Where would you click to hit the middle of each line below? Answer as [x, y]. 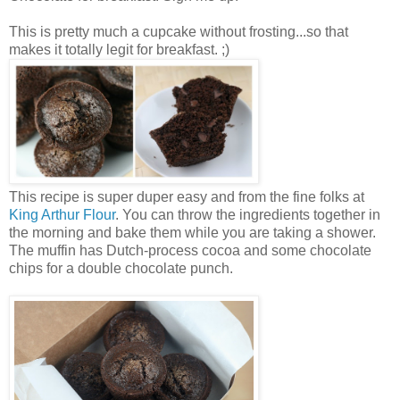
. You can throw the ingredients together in [248, 215]
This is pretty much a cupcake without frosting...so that [179, 32]
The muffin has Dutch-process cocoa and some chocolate [190, 251]
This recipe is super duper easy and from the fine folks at [187, 197]
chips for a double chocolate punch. [121, 269]
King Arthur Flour [62, 215]
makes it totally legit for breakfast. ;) [119, 50]
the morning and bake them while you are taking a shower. [192, 233]
